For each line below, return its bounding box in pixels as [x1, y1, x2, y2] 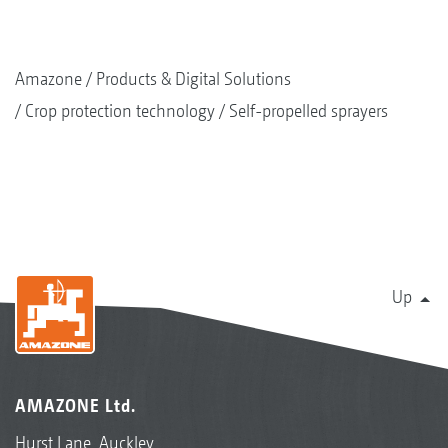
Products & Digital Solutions [96, 68, 291, 89]
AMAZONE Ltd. [15, 395, 136, 416]
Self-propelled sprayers [229, 100, 388, 121]
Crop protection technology [25, 100, 215, 121]
